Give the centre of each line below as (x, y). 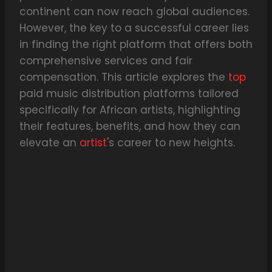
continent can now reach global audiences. (134, 12)
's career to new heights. (171, 143)
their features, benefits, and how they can (130, 127)
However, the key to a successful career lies (134, 28)
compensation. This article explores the (124, 77)
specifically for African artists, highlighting (130, 110)
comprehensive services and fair (106, 61)
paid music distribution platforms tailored (129, 94)
